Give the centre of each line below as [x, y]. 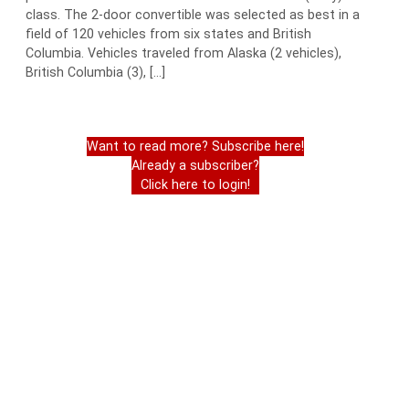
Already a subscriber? [195, 166]
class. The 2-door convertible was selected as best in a [193, 15]
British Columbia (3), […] [95, 73]
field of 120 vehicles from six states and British [168, 34]
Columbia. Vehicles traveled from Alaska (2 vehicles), [184, 53]
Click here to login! [195, 185]
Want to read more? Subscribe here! [195, 147]
